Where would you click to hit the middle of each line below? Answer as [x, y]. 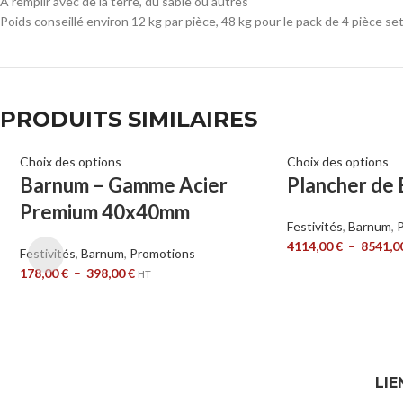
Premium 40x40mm [104, 212]
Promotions [162, 254]
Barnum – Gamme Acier [123, 185]
